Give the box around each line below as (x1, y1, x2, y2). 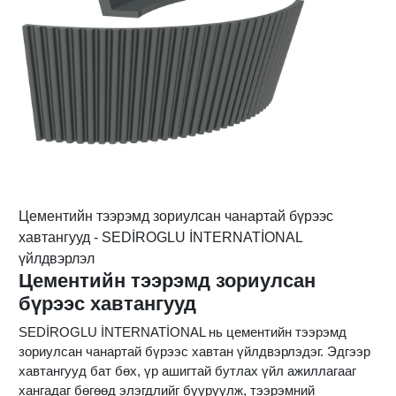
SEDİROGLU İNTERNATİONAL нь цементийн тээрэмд (19, 324, 346, 340)
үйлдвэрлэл (19, 251, 95, 267)
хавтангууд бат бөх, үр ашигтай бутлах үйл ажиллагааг (19, 363, 356, 379)
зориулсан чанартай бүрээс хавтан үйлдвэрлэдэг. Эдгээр (19, 344, 370, 360)
